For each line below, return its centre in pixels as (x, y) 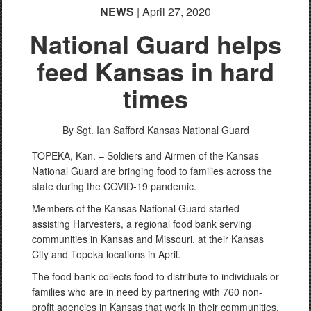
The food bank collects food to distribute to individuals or (155, 276)
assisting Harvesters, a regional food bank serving (142, 223)
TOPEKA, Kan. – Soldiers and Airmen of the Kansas (145, 155)
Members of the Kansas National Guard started (136, 208)
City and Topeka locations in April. (106, 254)
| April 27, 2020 (173, 11)
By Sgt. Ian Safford (103, 129)
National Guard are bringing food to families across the (152, 170)
